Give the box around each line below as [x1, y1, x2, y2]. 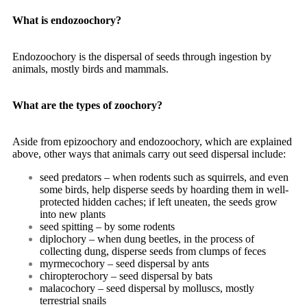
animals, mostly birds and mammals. [12, 63, 169, 75]
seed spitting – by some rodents [40, 221, 175, 232]
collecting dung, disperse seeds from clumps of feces [40, 245, 266, 257]
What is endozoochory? [12, 14, 121, 26]
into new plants [40, 208, 106, 220]
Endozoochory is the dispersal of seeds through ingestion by [12, 51, 271, 62]
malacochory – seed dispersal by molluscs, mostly [40, 282, 254, 294]
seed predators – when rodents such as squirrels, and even [40, 171, 288, 183]
